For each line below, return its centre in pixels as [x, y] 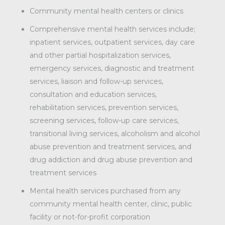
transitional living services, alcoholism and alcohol [115, 134]
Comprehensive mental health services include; [112, 29]
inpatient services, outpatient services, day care [112, 42]
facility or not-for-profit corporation [90, 217]
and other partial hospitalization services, [100, 55]
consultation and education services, [93, 94]
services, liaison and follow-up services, [96, 81]
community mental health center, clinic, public [110, 204]
